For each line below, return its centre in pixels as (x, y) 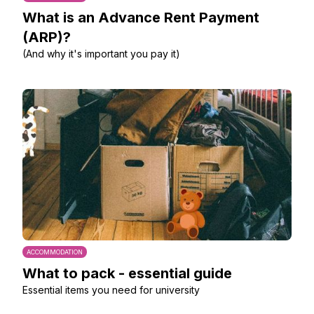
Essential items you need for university (111, 290)
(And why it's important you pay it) (101, 54)
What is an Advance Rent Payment (141, 18)
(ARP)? (47, 37)
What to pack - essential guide (127, 273)
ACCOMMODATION (55, 252)
